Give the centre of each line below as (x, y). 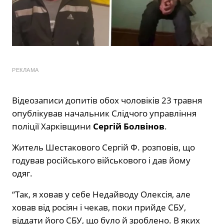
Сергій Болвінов (129, 126)
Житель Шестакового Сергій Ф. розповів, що (103, 147)
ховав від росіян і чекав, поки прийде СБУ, (99, 207)
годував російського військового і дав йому (101, 160)
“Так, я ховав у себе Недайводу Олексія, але (101, 194)
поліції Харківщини (52, 126)
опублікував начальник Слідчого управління (104, 113)
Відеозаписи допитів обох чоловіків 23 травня (107, 100)
